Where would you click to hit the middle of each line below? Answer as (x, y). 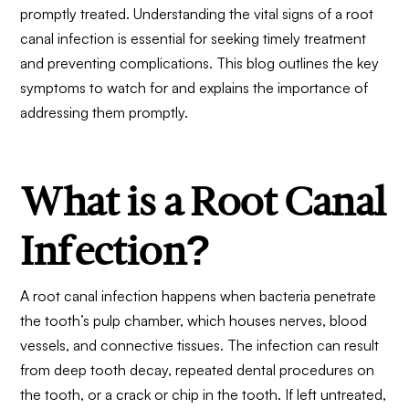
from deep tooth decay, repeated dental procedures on (198, 369)
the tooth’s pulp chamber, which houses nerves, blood (194, 320)
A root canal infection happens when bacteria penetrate (199, 295)
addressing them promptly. (105, 112)
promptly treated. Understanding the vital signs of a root (197, 13)
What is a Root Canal (203, 201)
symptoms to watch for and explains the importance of (194, 87)
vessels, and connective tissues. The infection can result (200, 345)
